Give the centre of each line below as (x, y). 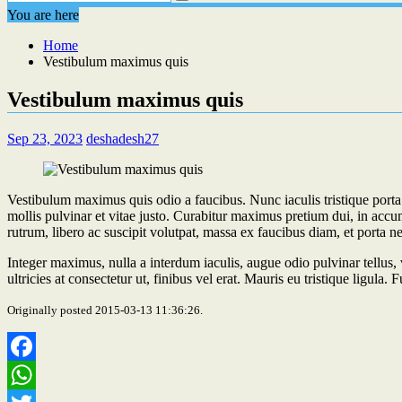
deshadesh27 (122, 138)
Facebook (35, 374)
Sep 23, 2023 (45, 138)
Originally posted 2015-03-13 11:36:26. (105, 310)
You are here (43, 15)
